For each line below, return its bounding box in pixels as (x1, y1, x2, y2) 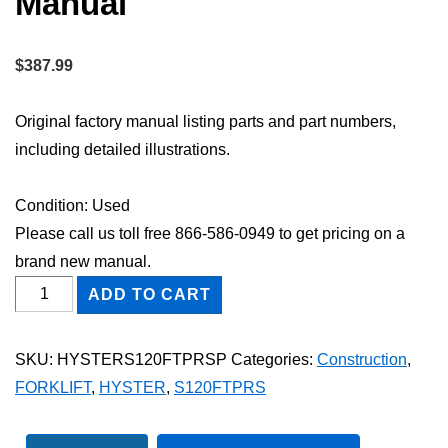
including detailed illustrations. (15, 140, 230, 158)
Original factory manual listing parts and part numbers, (15, 112, 396, 130)
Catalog (14, 391, 70, 409)
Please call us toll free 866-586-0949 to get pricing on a (15, 224, 405, 242)
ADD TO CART (88, 285, 212, 303)
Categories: (231, 350, 317, 368)
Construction (317, 350, 407, 368)
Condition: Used (15, 196, 130, 214)
